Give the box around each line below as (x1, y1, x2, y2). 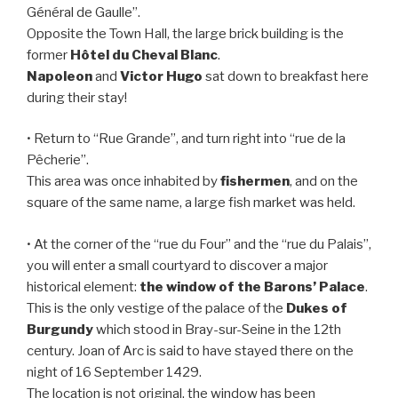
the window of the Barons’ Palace (139, 278, 365, 295)
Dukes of (286, 299, 347, 316)
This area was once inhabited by (27, 173, 220, 190)
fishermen (220, 173, 290, 190)
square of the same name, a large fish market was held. (27, 195, 355, 211)
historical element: (27, 278, 139, 295)
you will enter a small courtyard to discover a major (27, 257, 328, 274)
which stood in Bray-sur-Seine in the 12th (93, 321, 341, 338)
